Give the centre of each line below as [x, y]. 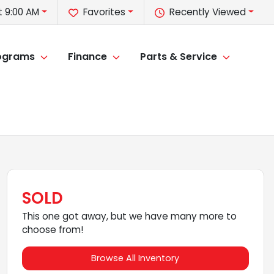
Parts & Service [179, 57]
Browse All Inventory [135, 258]
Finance [87, 57]
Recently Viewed [208, 12]
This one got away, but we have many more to [129, 216]
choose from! [52, 230]
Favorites [105, 12]
